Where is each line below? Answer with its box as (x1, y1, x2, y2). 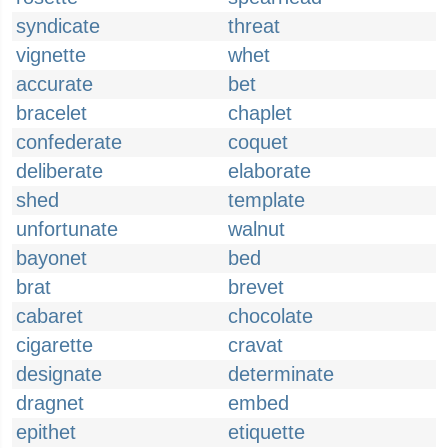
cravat (228, 334, 283, 356)
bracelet (16, 102, 87, 124)
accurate (16, 73, 93, 95)
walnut (228, 218, 285, 240)
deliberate (16, 160, 103, 182)
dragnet (16, 392, 84, 414)
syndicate (16, 15, 100, 37)
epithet (16, 421, 76, 443)
